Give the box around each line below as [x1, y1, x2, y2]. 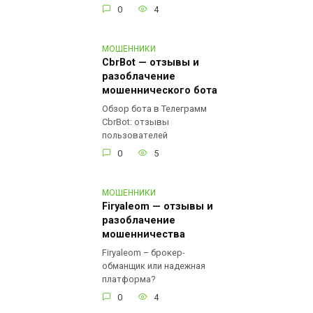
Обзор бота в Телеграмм [102, 103, 207, 115]
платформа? [102, 274, 155, 285]
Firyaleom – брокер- [102, 247, 185, 259]
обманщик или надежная [102, 261, 205, 272]
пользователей [102, 130, 168, 141]
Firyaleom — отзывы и [102, 201, 213, 213]
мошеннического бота [102, 85, 217, 97]
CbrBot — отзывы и [102, 57, 199, 69]
